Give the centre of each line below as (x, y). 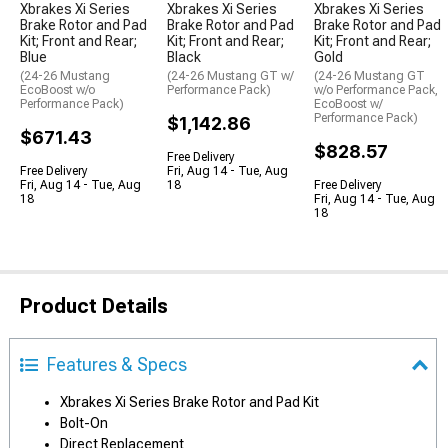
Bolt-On (84, 423)
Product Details (94, 306)
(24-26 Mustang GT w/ (230, 76)
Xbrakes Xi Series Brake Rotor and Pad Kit (189, 402)
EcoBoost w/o (57, 90)
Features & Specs (117, 364)
